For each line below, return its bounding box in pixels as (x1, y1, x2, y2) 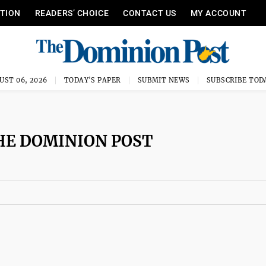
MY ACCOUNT (190, 8, 247, 18)
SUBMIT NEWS (137, 76, 190, 84)
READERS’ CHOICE (34, 8, 109, 18)
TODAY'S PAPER (64, 76, 121, 84)
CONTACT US (123, 8, 176, 18)
